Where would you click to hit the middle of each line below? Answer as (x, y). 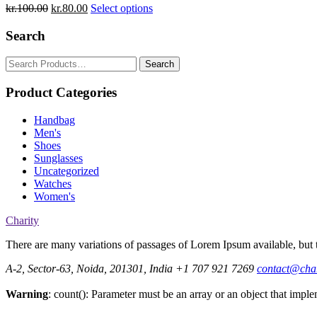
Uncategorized (67, 171)
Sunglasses (58, 158)
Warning (27, 294)
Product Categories (61, 93)
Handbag (54, 120)
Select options (122, 8)
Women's (54, 196)
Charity (22, 220)
